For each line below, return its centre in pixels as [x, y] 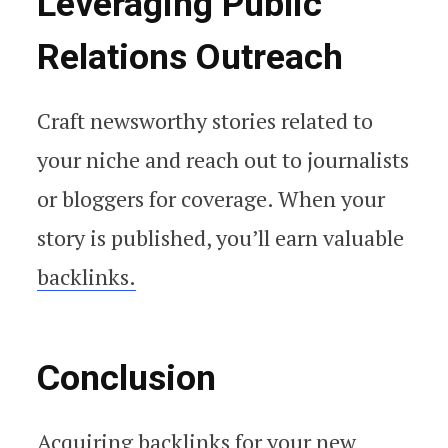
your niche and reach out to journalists [223, 159]
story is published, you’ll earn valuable [220, 237]
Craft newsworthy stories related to [205, 120]
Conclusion [126, 377]
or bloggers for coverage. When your [211, 198]
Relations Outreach [190, 56]
